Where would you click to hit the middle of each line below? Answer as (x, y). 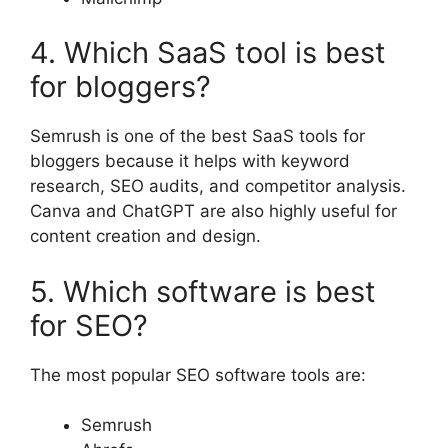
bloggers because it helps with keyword (190, 161)
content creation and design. (145, 236)
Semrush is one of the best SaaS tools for (197, 136)
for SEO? (89, 325)
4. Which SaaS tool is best (208, 53)
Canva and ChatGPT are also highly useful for (213, 211)
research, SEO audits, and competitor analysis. (218, 186)
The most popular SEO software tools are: (198, 374)
